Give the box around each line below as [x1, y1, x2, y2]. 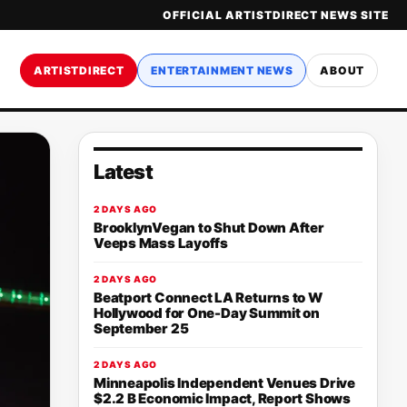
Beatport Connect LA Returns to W [94, 289, 323, 306]
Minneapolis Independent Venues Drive [94, 374, 355, 392]
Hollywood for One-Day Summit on [94, 304, 321, 322]
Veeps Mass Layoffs [94, 234, 228, 252]
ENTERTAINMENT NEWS [151, 63, 293, 77]
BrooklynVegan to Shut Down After [94, 219, 324, 236]
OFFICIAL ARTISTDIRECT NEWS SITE [163, 8, 389, 22]
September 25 [94, 320, 189, 337]
